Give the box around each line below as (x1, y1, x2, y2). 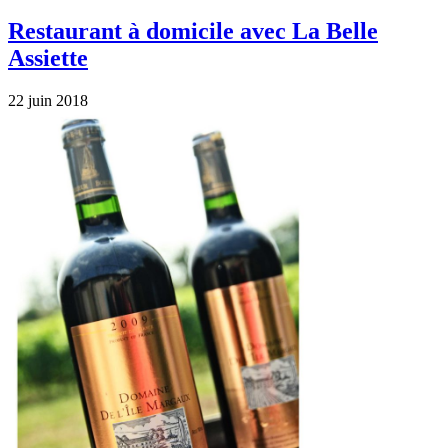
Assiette (8, 44, 88, 71)
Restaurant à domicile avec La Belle (8, 17, 378, 44)
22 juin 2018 (8, 91, 88, 109)
